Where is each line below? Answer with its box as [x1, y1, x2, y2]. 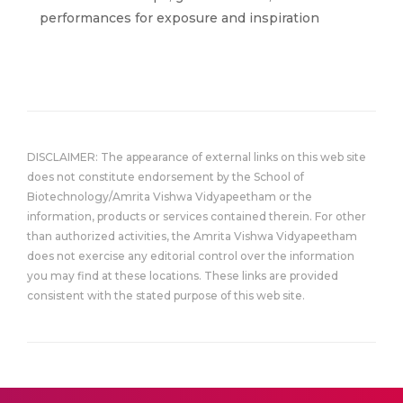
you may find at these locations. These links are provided [27, 269, 338, 282]
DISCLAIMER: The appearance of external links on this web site [27, 150, 366, 164]
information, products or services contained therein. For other [27, 210, 366, 223]
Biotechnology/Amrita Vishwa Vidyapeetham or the [27, 190, 312, 203]
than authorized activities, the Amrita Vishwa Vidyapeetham [27, 229, 357, 243]
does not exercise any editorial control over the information [27, 249, 354, 263]
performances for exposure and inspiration [40, 10, 319, 26]
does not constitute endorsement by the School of [27, 170, 304, 184]
